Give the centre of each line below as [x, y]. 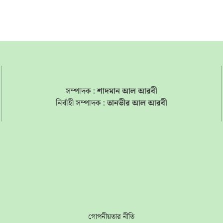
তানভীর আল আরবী [137, 103]
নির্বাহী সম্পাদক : [81, 103]
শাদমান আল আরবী [127, 91]
